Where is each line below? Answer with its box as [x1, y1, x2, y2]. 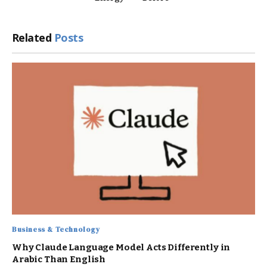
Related [12, 30, 54, 45]
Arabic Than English [12, 253, 106, 265]
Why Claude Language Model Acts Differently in [12, 241, 231, 253]
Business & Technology [12, 224, 100, 234]
